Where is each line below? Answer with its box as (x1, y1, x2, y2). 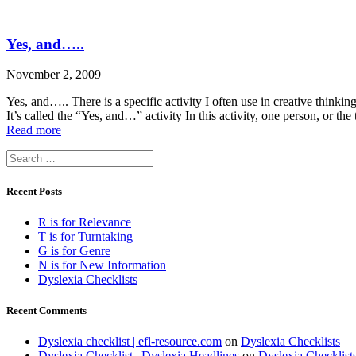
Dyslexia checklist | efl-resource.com (38, 335, 222, 349)
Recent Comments (6, 304, 87, 316)
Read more (6, 123, 61, 137)
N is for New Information (38, 257, 166, 272)
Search (6, 149, 40, 164)
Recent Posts (6, 184, 62, 197)
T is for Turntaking (38, 229, 133, 243)
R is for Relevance (38, 215, 131, 229)
